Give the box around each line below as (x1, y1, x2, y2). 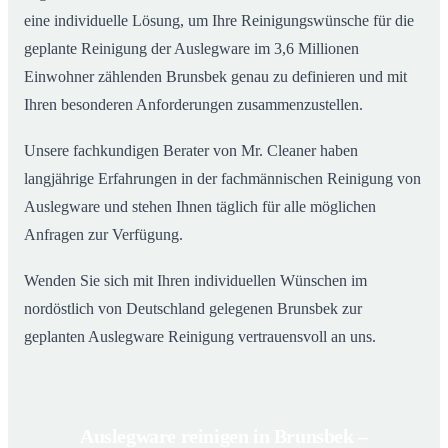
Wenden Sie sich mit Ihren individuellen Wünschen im (24, 272, 367, 290)
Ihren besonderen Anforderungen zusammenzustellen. (24, 96, 363, 114)
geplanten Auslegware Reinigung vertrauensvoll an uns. (24, 328, 376, 346)
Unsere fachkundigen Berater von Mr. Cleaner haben (24, 142, 358, 160)
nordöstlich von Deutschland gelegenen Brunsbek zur (24, 300, 362, 318)
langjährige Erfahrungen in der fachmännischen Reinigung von (24, 170, 421, 188)
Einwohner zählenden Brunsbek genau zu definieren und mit (24, 68, 407, 86)
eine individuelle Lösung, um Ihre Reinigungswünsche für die (24, 12, 414, 30)
